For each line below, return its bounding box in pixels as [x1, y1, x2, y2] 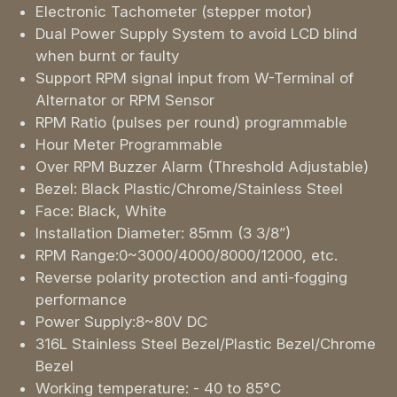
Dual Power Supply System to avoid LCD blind [35, 25, 357, 43]
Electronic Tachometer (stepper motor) [35, 3, 312, 21]
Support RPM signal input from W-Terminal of [35, 69, 354, 88]
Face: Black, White [35, 202, 167, 221]
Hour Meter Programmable [35, 136, 222, 154]
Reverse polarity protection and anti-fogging [35, 269, 347, 287]
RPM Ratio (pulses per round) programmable [35, 113, 347, 132]
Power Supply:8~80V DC [35, 313, 207, 331]
